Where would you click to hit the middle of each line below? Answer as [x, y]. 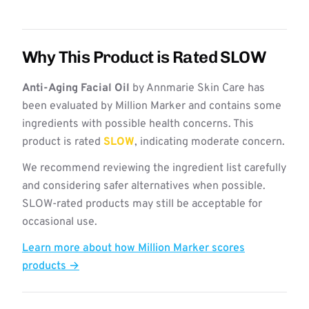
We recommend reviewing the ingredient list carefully [154, 168]
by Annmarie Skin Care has [197, 88]
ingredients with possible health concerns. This [138, 124]
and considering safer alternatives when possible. [144, 186]
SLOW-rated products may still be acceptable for [142, 204]
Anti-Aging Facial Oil [76, 88]
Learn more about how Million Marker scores [133, 248]
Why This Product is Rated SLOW [144, 57]
